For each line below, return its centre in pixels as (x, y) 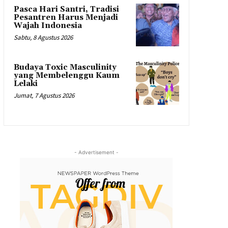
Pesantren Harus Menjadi (66, 17)
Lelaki (25, 84)
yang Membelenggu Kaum (66, 76)
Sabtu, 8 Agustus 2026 (43, 37)
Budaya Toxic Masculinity (65, 68)
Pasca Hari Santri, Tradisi (66, 9)
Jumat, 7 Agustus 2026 (44, 96)
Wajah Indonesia (48, 25)
